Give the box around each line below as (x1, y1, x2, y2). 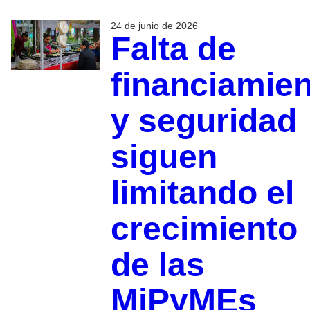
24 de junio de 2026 (110, 20, 198, 32)
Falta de (110, 30, 236, 68)
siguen (110, 138, 217, 176)
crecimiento (110, 210, 298, 248)
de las (110, 246, 205, 284)
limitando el (110, 174, 294, 212)
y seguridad (110, 102, 297, 140)
